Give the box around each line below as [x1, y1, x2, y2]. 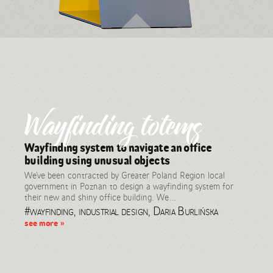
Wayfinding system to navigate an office [24, 141, 212, 155]
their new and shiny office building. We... [24, 192, 177, 203]
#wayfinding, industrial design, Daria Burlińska [24, 204, 218, 218]
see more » [24, 218, 65, 229]
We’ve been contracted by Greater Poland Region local [24, 170, 225, 181]
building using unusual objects [24, 154, 170, 168]
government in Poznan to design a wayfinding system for [24, 181, 234, 192]
